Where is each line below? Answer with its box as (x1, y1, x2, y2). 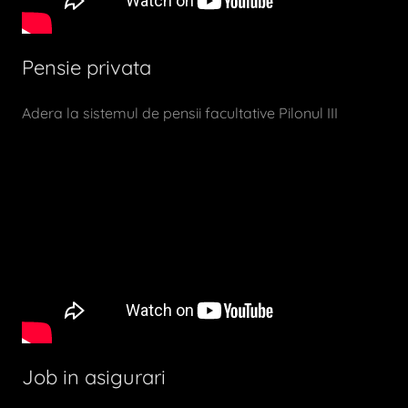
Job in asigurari (22, 364, 166, 390)
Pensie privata (22, 55, 151, 80)
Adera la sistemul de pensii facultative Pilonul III (22, 104, 338, 122)
